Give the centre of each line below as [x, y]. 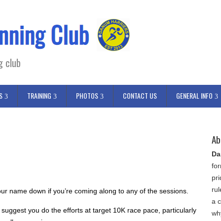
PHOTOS [87, 95]
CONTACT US [140, 95]
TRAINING [39, 95]
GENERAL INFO [194, 95]
